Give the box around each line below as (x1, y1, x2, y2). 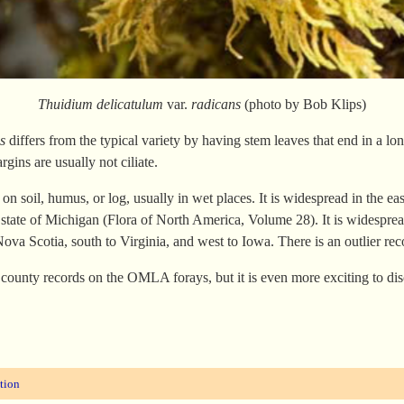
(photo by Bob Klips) (241, 96, 366, 113)
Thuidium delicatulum (38, 96, 163, 113)
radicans (191, 96, 241, 113)
